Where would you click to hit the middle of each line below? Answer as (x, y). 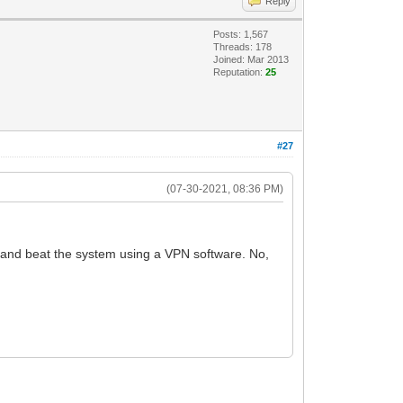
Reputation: (240, 72)
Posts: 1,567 (241, 34)
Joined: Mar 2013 (251, 59)
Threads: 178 (243, 46)
